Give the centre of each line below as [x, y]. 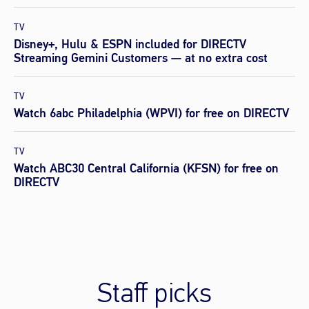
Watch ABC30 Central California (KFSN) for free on [146, 168]
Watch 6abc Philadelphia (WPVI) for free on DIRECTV [151, 113]
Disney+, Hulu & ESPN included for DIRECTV [130, 44]
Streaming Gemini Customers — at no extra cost [141, 58]
